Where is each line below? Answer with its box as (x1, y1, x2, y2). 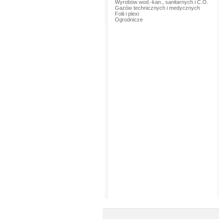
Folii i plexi (114, 11, 139, 17)
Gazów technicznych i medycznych (114, 5, 200, 11)
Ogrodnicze (114, 17, 143, 22)
